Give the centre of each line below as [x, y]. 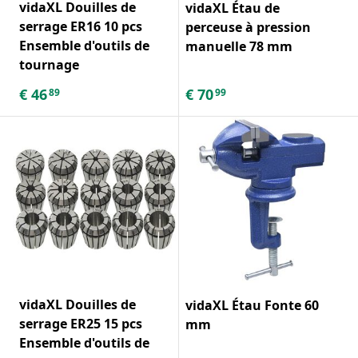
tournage [49, 64]
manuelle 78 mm [239, 46]
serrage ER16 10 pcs [81, 26]
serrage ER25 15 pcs [81, 323]
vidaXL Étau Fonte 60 [252, 305]
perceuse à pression [248, 27]
